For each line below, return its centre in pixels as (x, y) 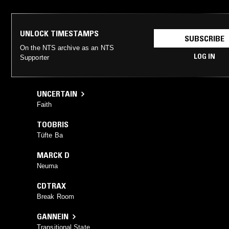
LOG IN (204, 56)
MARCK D (53, 155)
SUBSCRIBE (204, 39)
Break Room (55, 197)
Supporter (35, 58)
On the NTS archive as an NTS (67, 48)
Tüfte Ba (50, 135)
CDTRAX (51, 186)
